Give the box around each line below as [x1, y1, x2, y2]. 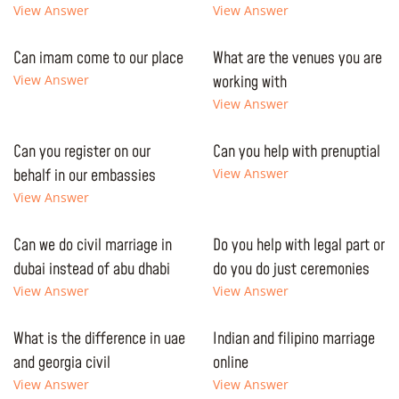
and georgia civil [13, 352, 110, 374]
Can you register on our [13, 141, 151, 163]
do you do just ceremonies [213, 258, 370, 281]
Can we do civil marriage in [13, 234, 172, 256]
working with [213, 71, 287, 94]
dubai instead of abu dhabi [13, 258, 170, 281]
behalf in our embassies [13, 165, 156, 187]
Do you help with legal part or [213, 234, 385, 256]
